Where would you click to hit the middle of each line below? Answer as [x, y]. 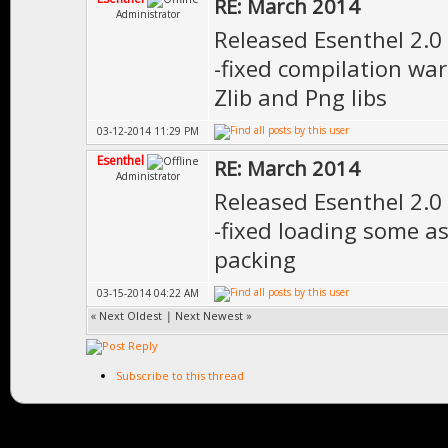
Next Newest [209, 315]
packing [255, 259]
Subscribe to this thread [180, 375]
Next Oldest [130, 315]
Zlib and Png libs [300, 97]
